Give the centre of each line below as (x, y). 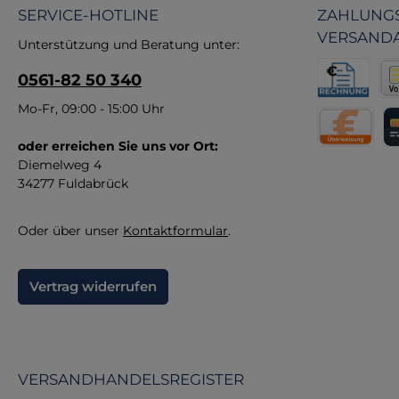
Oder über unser (70, 231)
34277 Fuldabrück (73, 183)
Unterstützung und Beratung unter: (129, 45)
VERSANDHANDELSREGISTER (131, 379)
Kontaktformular (175, 231)
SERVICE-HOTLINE (88, 15)
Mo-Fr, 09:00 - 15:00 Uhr (91, 109)
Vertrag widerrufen (93, 286)
